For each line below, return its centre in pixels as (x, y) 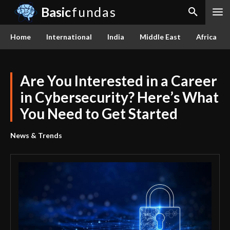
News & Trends (36, 135)
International (69, 37)
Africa (206, 37)
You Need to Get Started (99, 113)
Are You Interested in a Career (119, 81)
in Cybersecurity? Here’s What (119, 97)
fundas (94, 12)
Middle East (160, 37)
